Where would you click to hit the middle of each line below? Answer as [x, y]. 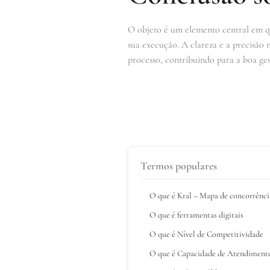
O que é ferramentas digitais [196, 215]
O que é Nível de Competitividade [206, 234]
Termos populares [179, 165]
